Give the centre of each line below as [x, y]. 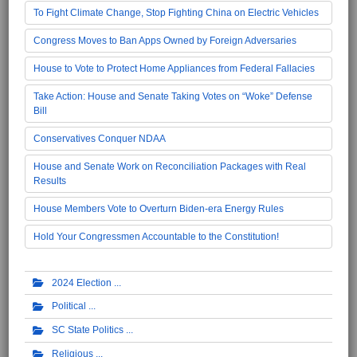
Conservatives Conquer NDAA [100, 138]
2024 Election [82, 282]
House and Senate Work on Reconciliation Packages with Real [170, 166]
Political [69, 306]
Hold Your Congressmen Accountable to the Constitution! [156, 236]
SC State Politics [88, 330]
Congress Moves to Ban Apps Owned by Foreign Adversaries [165, 40]
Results [50, 180]
